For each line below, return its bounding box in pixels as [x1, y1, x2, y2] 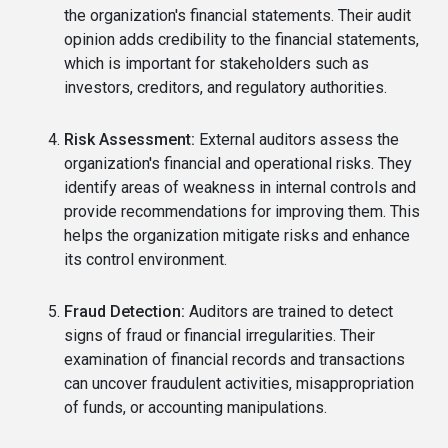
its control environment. [64, 250, 227, 270]
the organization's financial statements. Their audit [64, 6, 411, 26]
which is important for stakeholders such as [64, 54, 369, 74]
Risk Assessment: [64, 130, 195, 150]
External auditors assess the [195, 130, 399, 150]
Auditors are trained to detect [185, 302, 393, 322]
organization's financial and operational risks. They [64, 154, 412, 174]
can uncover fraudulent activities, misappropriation [64, 374, 414, 394]
